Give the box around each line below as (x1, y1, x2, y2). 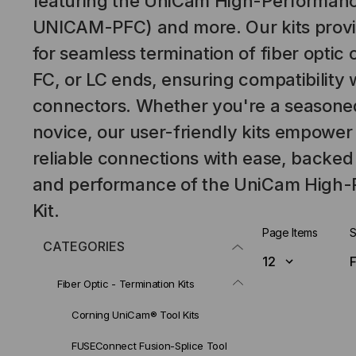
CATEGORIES (43, 238, 125, 254)
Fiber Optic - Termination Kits (57, 277, 195, 290)
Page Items (262, 226, 318, 239)
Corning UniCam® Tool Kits (72, 308, 199, 321)
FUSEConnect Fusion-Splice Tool (72, 339, 227, 352)
